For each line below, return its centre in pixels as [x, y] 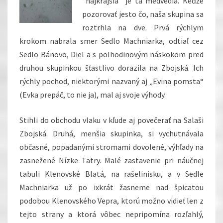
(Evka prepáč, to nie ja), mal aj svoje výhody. [93, 95]
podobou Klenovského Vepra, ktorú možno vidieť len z [111, 201]
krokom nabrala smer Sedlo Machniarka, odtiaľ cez [111, 41]
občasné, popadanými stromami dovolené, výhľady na [111, 147]
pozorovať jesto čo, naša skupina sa [143, 14]
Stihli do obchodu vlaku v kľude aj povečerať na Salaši [111, 120]
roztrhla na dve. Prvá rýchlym [143, 28]
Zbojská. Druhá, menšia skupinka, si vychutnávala [111, 134]
